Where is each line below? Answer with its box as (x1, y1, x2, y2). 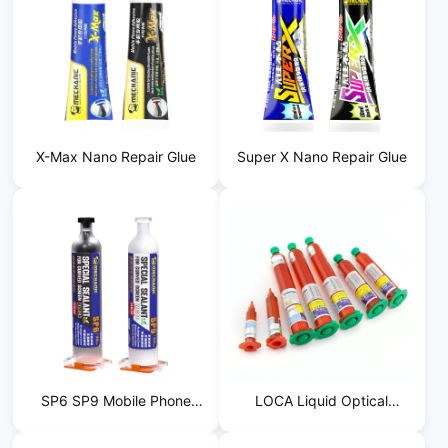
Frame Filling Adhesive (43, 419, 190, 437)
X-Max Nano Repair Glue (36, 148, 197, 166)
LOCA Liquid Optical (255, 391, 389, 409)
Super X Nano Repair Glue (236, 148, 407, 166)
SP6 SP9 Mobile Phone (41, 391, 192, 409)
